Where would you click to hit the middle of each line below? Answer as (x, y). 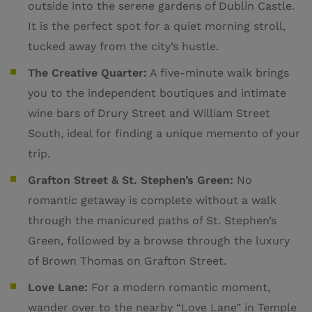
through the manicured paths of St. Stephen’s (152, 221)
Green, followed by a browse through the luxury (159, 241)
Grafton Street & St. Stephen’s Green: (131, 180)
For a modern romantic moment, (179, 288)
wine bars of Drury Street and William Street (149, 114)
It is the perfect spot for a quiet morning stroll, (157, 26)
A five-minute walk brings (218, 73)
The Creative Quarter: (87, 73)
